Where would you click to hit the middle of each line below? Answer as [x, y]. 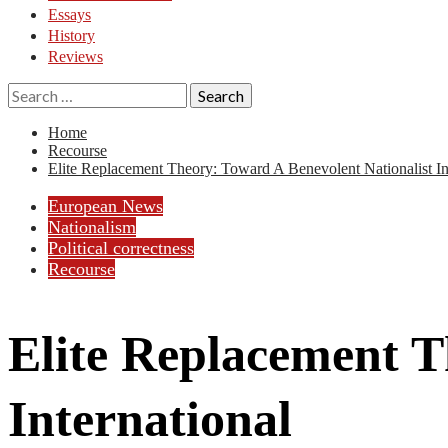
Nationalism [92, 227]
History [71, 35]
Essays [69, 14]
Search [30, 91]
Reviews [75, 56]
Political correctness [121, 248]
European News [105, 206]
